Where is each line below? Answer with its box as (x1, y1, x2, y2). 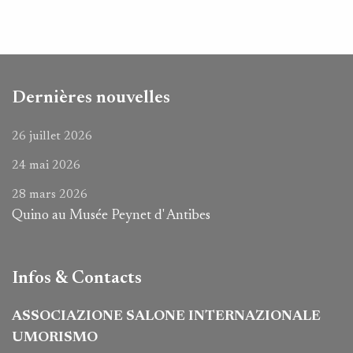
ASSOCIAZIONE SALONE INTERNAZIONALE (12, 310, 321, 324)
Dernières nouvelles (12, 89, 170, 107)
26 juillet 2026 (12, 130, 92, 143)
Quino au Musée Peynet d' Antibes (12, 209, 210, 223)
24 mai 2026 (12, 159, 80, 172)
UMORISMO (12, 331, 98, 345)
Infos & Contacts (12, 269, 142, 288)
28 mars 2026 (12, 188, 87, 201)
